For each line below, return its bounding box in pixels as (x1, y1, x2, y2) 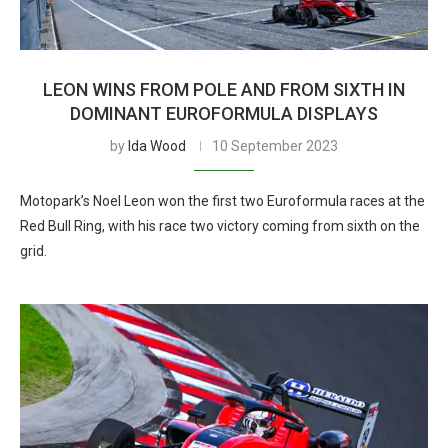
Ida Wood (128, 138, 186, 154)
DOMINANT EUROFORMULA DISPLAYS (70, 103, 378, 124)
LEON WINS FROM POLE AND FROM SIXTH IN (43, 79, 405, 100)
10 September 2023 (212, 138, 338, 154)
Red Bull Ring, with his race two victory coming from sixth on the (20, 218, 420, 234)
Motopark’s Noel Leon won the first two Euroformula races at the (20, 193, 425, 209)
